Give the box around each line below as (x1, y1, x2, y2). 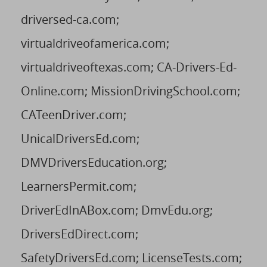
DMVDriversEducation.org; (21, 154, 167, 170)
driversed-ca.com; (21, 11, 119, 27)
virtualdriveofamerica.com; (21, 35, 169, 51)
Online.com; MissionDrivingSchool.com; (21, 82, 240, 99)
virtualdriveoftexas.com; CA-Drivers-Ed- (21, 58, 237, 75)
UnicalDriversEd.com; (21, 130, 139, 147)
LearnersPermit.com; (21, 178, 136, 194)
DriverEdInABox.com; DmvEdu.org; (21, 201, 213, 218)
